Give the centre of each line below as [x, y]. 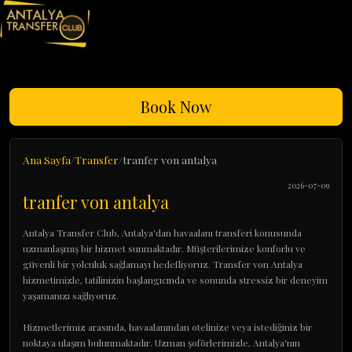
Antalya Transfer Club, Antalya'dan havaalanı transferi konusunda [162, 233]
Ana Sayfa [47, 159]
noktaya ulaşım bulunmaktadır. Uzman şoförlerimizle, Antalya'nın [161, 343]
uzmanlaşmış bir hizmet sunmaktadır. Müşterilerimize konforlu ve [164, 248]
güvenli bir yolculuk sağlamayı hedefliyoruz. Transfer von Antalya [163, 264]
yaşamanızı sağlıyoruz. [71, 295]
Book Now [176, 106]
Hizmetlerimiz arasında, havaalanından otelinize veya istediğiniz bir [167, 327]
